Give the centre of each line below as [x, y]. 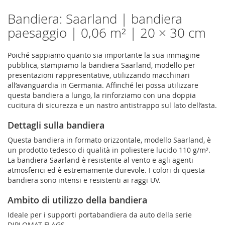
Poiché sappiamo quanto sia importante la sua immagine [104, 55]
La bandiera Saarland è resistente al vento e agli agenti [100, 160]
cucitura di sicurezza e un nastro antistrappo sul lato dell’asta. [112, 105]
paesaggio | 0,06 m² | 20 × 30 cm [107, 33]
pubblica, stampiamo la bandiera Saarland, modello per [101, 65]
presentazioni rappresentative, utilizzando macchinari [99, 75]
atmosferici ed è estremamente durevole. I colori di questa [106, 170]
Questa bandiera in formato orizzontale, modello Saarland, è [109, 140]
